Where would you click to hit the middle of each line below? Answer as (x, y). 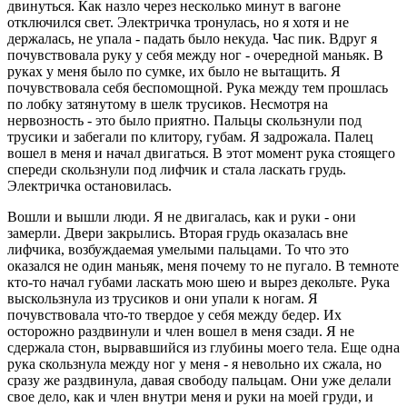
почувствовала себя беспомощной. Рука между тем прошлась (198, 87)
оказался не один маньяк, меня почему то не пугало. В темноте (203, 265)
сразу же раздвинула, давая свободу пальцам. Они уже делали (199, 380)
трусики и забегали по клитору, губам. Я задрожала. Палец (190, 136)
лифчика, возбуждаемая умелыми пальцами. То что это (178, 249)
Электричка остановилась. (89, 185)
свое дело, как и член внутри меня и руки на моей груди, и (190, 396)
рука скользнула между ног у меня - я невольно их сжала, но (194, 363)
